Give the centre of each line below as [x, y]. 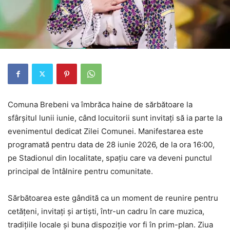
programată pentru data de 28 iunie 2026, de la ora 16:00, [111, 144]
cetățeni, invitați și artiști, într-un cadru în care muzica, [106, 211]
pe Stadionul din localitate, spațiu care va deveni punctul [110, 158]
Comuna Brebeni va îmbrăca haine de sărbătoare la [100, 104]
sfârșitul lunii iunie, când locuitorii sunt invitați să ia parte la [115, 118]
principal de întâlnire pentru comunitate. [80, 171]
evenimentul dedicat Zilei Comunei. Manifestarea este [106, 131]
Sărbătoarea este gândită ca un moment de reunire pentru [113, 198]
